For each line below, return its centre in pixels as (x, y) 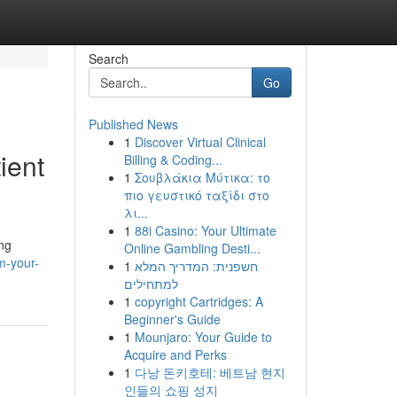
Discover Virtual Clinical (200, 142)
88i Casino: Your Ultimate (205, 230)
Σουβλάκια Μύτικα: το (202, 177)
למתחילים (151, 284)
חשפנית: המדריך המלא (196, 266)
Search (108, 58)
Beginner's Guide (172, 319)
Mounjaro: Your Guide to (203, 337)
